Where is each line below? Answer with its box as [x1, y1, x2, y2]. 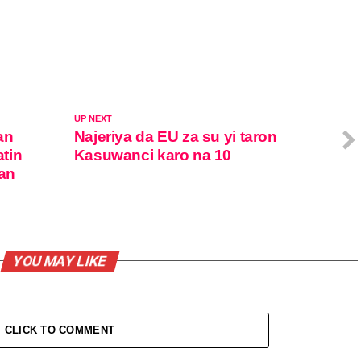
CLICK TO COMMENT [4, 323, 115, 336]
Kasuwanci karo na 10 [73, 146, 232, 164]
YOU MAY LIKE [10, 252, 109, 269]
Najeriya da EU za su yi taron [73, 127, 277, 145]
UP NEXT [73, 113, 112, 123]
